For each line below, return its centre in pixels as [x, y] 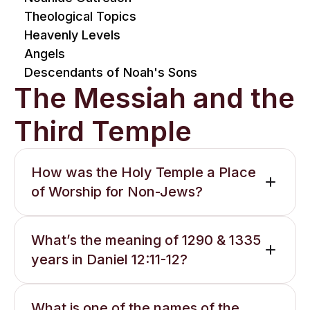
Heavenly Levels [72, 35]
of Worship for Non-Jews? [117, 192]
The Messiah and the [154, 98]
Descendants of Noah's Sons [111, 72]
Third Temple [103, 131]
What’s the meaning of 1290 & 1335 [146, 240]
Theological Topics [80, 16]
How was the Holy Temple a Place [144, 172]
